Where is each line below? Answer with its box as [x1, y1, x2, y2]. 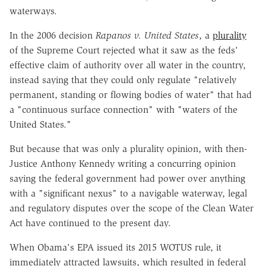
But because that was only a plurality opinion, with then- [9, 142, 247, 154]
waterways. [9, 5, 57, 17]
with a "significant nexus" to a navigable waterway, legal [9, 187, 247, 199]
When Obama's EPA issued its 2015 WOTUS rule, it [9, 241, 221, 253]
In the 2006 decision [9, 29, 96, 41]
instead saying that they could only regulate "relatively [9, 74, 236, 85]
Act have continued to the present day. [9, 217, 171, 229]
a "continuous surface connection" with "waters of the [9, 103, 237, 115]
